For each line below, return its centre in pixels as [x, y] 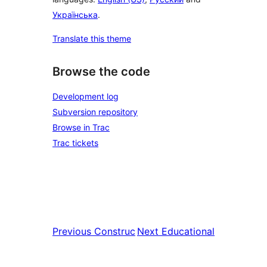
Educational [188, 231]
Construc [115, 231]
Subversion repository [95, 112]
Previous [72, 231]
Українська [75, 15]
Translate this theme [92, 39]
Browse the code [101, 72]
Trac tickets [75, 143]
